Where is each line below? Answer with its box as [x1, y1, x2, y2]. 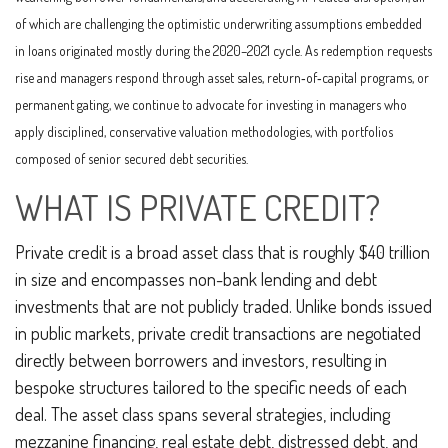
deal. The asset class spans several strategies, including [15, 403, 390, 425]
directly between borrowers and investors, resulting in [15, 349, 387, 371]
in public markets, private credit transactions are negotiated [15, 322, 421, 344]
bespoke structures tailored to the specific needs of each [15, 376, 407, 398]
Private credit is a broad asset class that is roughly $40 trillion [15, 241, 430, 263]
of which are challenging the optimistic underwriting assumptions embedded [15, 15, 422, 32]
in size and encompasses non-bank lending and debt [15, 268, 377, 290]
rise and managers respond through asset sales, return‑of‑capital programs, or [15, 69, 429, 86]
